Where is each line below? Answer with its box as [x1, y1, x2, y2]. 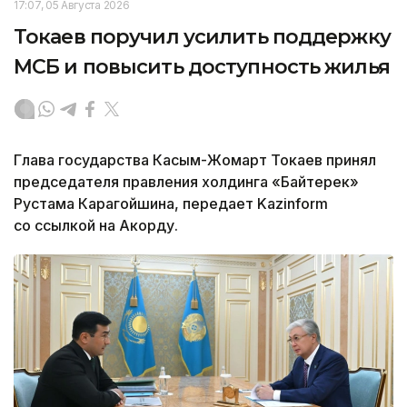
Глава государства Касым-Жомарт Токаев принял [14, 150, 376, 169]
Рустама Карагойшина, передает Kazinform [14, 194, 328, 213]
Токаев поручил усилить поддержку [14, 24, 391, 49]
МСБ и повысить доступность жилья [14, 54, 390, 79]
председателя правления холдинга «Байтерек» [14, 172, 359, 191]
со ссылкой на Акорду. [14, 215, 178, 234]
